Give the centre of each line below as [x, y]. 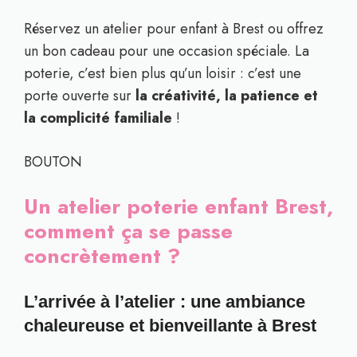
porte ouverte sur [80, 96]
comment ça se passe [128, 231]
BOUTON [53, 162]
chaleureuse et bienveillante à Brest [170, 326]
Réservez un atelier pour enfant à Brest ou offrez [174, 29]
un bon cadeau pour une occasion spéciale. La [167, 51]
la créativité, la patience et [227, 96]
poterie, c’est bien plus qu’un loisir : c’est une [163, 73]
